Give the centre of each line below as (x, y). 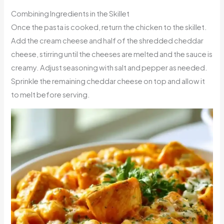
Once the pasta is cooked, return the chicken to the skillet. (109, 27)
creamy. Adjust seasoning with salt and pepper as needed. (109, 67)
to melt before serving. (51, 94)
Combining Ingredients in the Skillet (70, 13)
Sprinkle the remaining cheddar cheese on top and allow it (108, 81)
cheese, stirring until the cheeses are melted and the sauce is (112, 54)
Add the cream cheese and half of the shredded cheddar (107, 40)
